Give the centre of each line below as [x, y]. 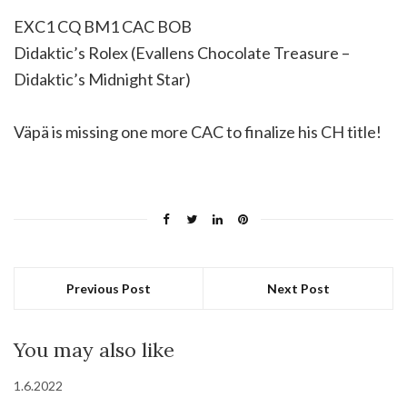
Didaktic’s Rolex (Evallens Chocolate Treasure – [182, 52]
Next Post [298, 288]
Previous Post [109, 288]
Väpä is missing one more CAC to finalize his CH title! [198, 131]
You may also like [94, 349]
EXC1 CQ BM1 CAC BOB [103, 26]
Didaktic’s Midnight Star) [102, 79]
